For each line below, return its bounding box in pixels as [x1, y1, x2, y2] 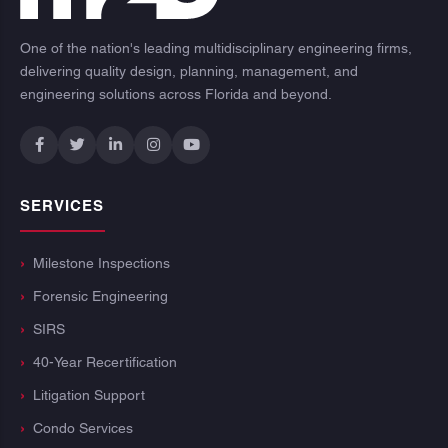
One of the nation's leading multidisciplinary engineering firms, [20, 40, 412, 57]
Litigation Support [33, 387, 145, 404]
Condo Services [33, 420, 133, 437]
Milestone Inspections [33, 255, 170, 272]
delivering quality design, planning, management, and [20, 63, 358, 80]
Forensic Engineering [33, 288, 168, 305]
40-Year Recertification [33, 354, 177, 371]
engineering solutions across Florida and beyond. [20, 86, 332, 103]
